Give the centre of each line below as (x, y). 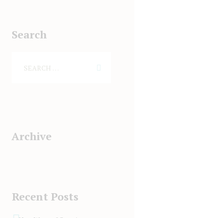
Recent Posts (45, 196)
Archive (31, 136)
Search (29, 35)
